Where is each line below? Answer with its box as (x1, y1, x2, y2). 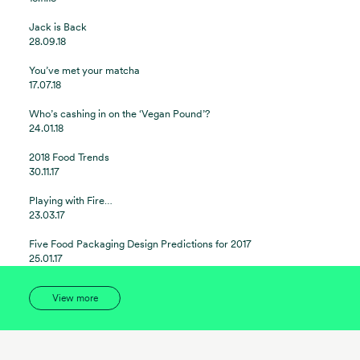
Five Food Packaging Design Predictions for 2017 (29, 237, 252, 250)
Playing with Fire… (29, 194, 112, 207)
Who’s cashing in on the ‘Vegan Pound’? (29, 107, 211, 120)
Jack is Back (29, 20, 87, 33)
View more (51, 292, 98, 304)
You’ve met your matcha (29, 63, 140, 76)
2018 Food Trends (29, 150, 109, 163)
